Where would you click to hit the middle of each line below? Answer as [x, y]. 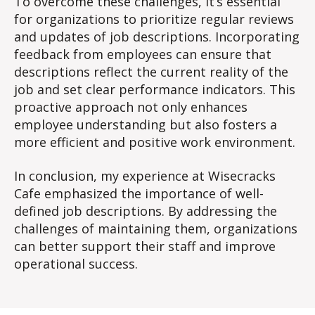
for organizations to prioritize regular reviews [154, 19]
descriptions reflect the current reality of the [151, 72]
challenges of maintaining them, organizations [156, 228]
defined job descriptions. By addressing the [146, 211]
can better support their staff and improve [145, 246]
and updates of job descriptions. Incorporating [157, 37]
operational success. [76, 263]
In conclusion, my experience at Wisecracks [145, 175]
